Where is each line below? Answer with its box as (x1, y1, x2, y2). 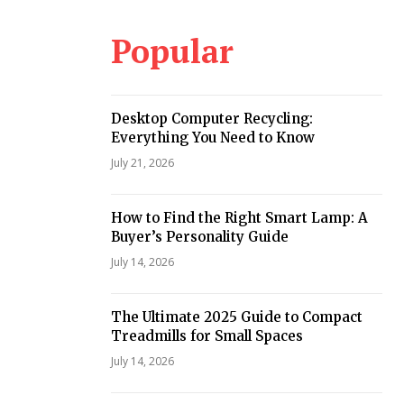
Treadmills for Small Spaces (110, 327, 303, 344)
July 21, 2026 (110, 155, 174, 170)
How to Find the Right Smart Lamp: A (110, 209, 368, 226)
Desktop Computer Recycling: (110, 110, 313, 127)
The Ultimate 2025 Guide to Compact (110, 308, 363, 326)
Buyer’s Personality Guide (110, 228, 289, 245)
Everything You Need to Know (110, 129, 315, 146)
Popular (110, 30, 234, 72)
